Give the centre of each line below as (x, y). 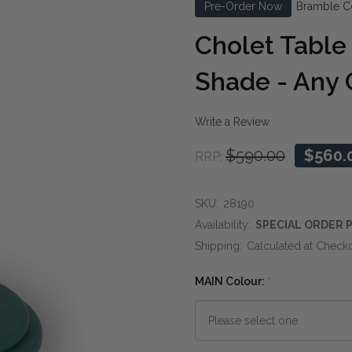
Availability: (223, 224)
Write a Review (232, 122)
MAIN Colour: (231, 281)
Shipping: (218, 246)
